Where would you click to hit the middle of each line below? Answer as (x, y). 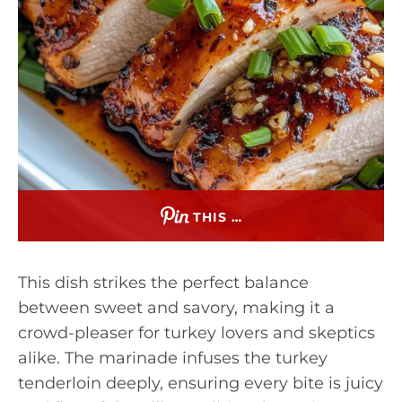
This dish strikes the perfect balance (163, 283)
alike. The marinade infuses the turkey (173, 358)
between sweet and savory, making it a (176, 308)
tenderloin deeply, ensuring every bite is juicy (201, 383)
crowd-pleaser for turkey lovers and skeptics (197, 333)
